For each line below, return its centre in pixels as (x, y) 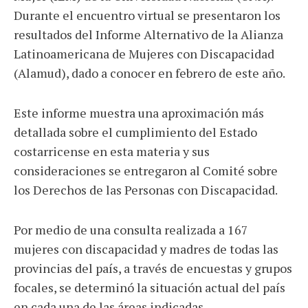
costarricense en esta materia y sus (112, 151)
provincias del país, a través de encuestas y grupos (153, 268)
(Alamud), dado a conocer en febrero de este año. (150, 73)
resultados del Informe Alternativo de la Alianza (148, 34)
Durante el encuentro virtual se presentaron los (147, 15)
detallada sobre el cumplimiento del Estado (135, 132)
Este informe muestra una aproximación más (139, 113)
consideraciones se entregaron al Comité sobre (146, 170)
